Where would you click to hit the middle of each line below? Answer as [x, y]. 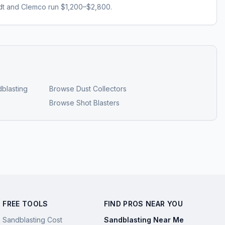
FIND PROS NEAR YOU [143, 204]
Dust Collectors [101, 89]
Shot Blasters [98, 103]
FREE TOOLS [25, 204]
